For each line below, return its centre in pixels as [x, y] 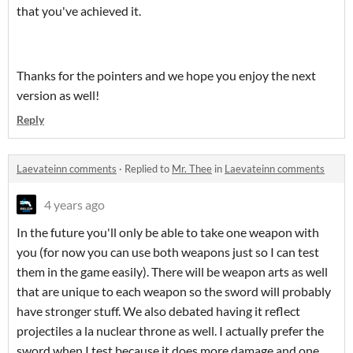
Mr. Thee [192, 169]
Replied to [148, 169]
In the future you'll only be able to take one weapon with [168, 232]
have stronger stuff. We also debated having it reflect [158, 311]
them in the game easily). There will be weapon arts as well [172, 272]
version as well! [58, 95]
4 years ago [74, 205]
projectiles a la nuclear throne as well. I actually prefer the [170, 331]
